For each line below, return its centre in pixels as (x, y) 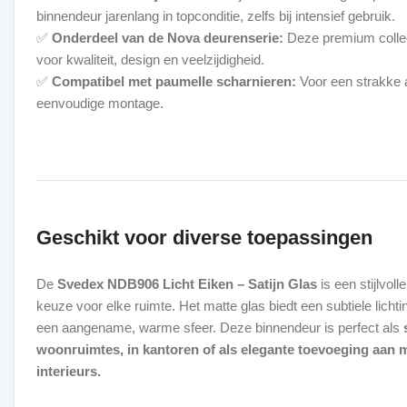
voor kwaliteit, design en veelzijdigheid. (150, 60)
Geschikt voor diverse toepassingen (204, 238)
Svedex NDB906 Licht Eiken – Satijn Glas (187, 284)
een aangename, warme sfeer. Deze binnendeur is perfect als (220, 328)
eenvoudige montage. (100, 103)
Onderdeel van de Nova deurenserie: (168, 38)
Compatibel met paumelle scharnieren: (174, 81)
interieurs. (69, 371)
